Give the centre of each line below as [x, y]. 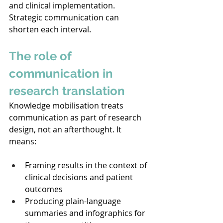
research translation [67, 91]
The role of [42, 56]
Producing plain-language [74, 201]
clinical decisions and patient [80, 177]
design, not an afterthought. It [66, 129]
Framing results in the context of [87, 165]
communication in [62, 73]
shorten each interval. [51, 29]
